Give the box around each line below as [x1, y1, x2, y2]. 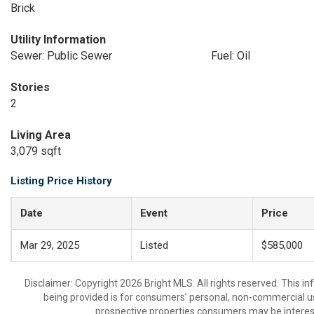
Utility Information [11, 33, 106, 46]
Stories [11, 81, 50, 94]
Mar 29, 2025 [20, 239, 79, 252]
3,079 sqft [11, 144, 61, 158]
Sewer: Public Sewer [11, 49, 112, 62]
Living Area [11, 128, 71, 142]
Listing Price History [11, 175, 112, 187]
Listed [140, 239, 168, 252]
